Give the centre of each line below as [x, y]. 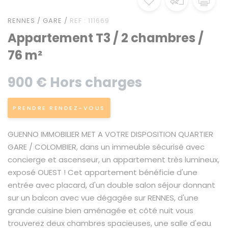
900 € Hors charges [75, 82]
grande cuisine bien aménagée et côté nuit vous [101, 210]
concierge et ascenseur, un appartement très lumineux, [113, 160]
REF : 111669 [89, 21]
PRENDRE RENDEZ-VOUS [59, 108]
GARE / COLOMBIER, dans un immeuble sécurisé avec [106, 147]
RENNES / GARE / [38, 21]
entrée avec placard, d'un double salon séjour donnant [111, 185]
